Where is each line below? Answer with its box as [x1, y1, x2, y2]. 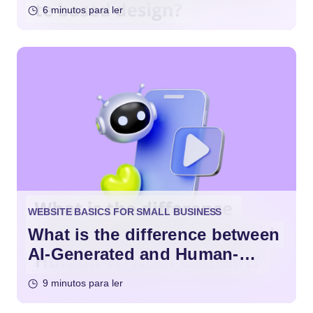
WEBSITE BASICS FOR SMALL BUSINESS [28, 206, 222, 218]
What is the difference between [28, 225, 280, 245]
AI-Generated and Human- [28, 245, 239, 264]
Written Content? [28, 264, 168, 284]
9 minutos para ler [43, 277, 123, 289]
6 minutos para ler [43, 4, 123, 16]
